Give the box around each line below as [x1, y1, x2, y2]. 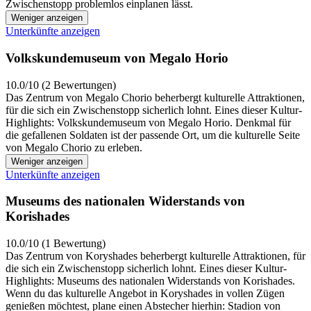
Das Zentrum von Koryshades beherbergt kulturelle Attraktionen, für [6, 250, 305, 262]
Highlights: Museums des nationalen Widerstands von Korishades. [6, 275, 295, 287]
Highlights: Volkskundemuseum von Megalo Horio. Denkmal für [6, 116, 291, 128]
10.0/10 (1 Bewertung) [6, 237, 106, 250]
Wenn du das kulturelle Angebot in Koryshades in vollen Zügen [6, 287, 285, 300]
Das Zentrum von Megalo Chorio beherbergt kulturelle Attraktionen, [6, 91, 305, 103]
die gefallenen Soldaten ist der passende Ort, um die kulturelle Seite [6, 128, 300, 141]
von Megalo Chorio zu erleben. [6, 141, 142, 153]
